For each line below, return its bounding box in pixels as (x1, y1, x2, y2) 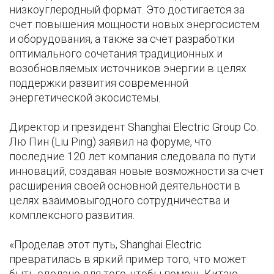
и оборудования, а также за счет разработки (9, 32, 234, 46)
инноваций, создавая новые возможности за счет (9, 165, 264, 178)
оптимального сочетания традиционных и (9, 47, 223, 61)
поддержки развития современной (9, 76, 188, 90)
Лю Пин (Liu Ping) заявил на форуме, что (9, 135, 212, 149)
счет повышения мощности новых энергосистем (9, 18, 259, 31)
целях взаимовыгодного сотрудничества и (9, 194, 229, 207)
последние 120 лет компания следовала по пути (9, 150, 256, 163)
